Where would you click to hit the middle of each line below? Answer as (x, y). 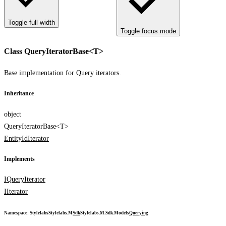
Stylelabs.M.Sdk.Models (105, 213)
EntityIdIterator (26, 138)
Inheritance (19, 94)
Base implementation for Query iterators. (63, 73)
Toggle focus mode (148, 31)
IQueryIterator (25, 180)
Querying (139, 213)
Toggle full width (32, 22)
